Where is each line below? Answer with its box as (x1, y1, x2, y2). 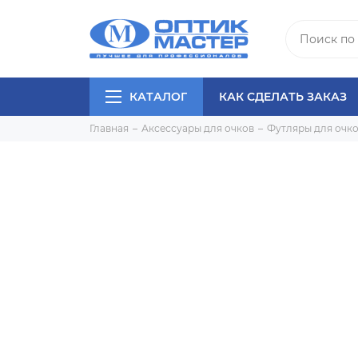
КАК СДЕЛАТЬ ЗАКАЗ (219, 89, 347, 104)
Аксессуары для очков (141, 122, 254, 134)
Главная (89, 122, 129, 134)
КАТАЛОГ (129, 89, 187, 104)
